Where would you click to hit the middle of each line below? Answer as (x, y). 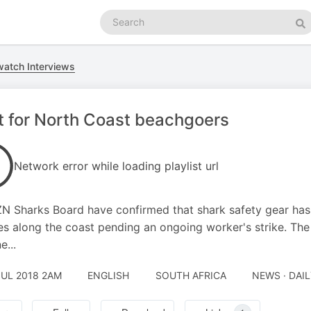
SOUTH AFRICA (191, 275)
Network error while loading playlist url (116, 166)
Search (115, 16)
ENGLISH (108, 275)
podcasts (120, 30)
